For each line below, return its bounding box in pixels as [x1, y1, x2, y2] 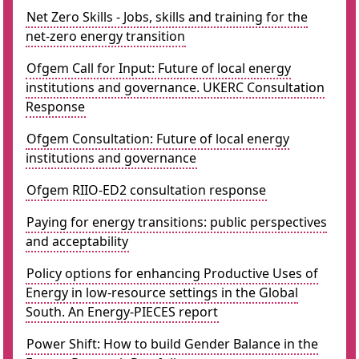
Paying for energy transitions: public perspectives [26, 213, 327, 231]
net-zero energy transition [26, 27, 185, 45]
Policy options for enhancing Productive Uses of [26, 264, 318, 282]
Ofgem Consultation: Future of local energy [26, 130, 289, 147]
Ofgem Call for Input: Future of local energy [26, 59, 291, 77]
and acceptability [26, 232, 128, 250]
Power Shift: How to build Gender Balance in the [26, 335, 318, 353]
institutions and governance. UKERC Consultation [26, 79, 325, 96]
